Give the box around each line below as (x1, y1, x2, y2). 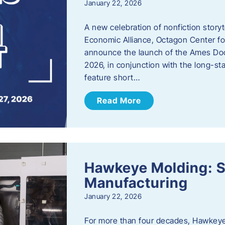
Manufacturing (84, 174, 188, 192)
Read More (97, 95, 142, 106)
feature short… (84, 72, 140, 83)
